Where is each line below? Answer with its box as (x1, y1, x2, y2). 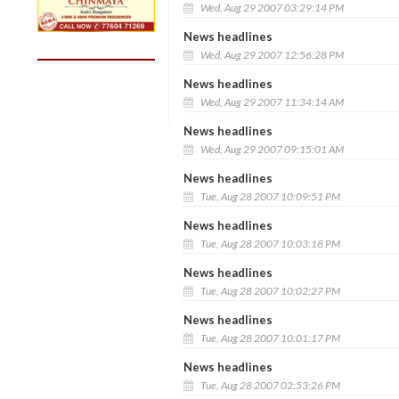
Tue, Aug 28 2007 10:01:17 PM (198, 330, 340, 345)
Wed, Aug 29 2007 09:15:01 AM (198, 142, 344, 156)
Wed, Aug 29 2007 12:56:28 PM (198, 47, 344, 61)
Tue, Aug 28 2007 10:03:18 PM (198, 236, 340, 250)
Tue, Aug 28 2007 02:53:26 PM (198, 378, 340, 392)
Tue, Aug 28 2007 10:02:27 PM (198, 283, 340, 297)
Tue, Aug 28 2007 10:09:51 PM (198, 189, 340, 203)
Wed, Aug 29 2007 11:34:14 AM (198, 94, 344, 109)
